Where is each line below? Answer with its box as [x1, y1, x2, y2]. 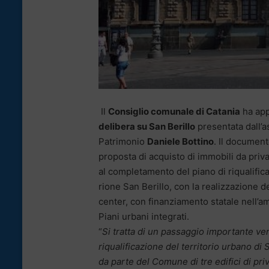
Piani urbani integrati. [98, 211, 189, 223]
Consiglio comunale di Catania [108, 106, 240, 118]
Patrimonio [98, 136, 147, 148]
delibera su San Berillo [98, 121, 195, 133]
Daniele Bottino [147, 136, 214, 148]
